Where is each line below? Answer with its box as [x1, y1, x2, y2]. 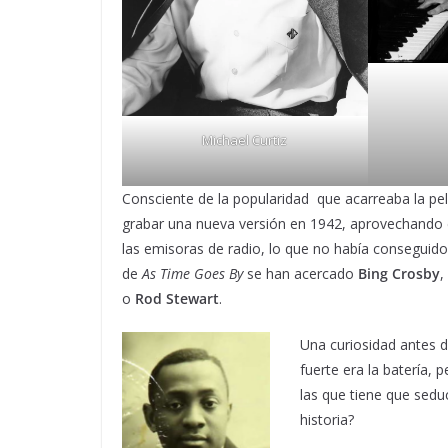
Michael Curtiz [202, 130, 288, 149]
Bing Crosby [358, 263, 440, 283]
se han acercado [243, 263, 358, 283]
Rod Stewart [135, 288, 219, 308]
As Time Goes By [142, 263, 243, 283]
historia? [300, 409, 354, 429]
